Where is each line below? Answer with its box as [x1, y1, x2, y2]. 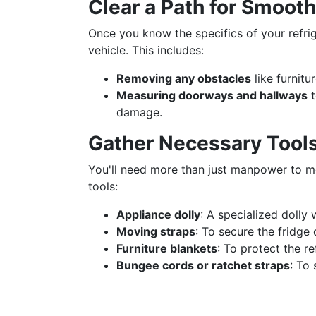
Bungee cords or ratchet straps [116, 258, 290, 272]
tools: [88, 179, 118, 193]
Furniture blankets [116, 241, 217, 255]
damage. [116, 105, 162, 119]
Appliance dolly [116, 207, 200, 221]
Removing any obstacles [116, 71, 251, 85]
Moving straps [116, 224, 195, 238]
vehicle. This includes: [88, 43, 204, 57]
